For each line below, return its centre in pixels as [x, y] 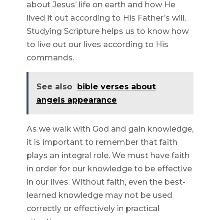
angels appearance [76, 100]
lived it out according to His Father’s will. [106, 18]
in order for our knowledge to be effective [109, 169]
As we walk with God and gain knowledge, [110, 129]
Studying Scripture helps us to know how [107, 31]
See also [54, 87]
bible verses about [116, 87]
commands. [50, 58]
